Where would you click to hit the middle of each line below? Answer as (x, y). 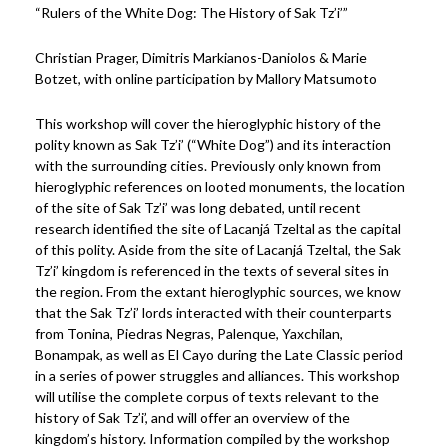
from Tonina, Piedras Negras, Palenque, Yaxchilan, (189, 333)
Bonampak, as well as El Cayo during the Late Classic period (219, 354)
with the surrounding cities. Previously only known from (208, 165)
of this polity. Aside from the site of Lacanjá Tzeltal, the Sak (218, 249)
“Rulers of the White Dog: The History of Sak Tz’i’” (191, 12)
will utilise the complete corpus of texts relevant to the (207, 396)
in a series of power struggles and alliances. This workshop (217, 375)
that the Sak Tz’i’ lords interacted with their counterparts (213, 312)
